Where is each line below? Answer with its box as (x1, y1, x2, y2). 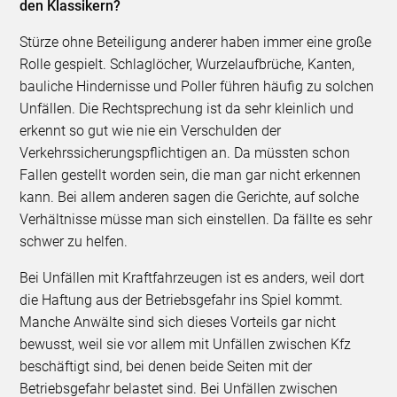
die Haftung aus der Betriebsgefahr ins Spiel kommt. (19, 291, 344, 308)
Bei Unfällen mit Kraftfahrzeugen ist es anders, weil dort (19, 269, 365, 286)
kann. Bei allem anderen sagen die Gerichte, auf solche (19, 188, 360, 206)
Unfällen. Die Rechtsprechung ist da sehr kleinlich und (19, 99, 354, 117)
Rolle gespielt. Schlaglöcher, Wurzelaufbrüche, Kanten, (19, 55, 355, 73)
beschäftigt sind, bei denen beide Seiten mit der (19, 357, 313, 375)
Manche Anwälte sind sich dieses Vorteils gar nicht (19, 313, 337, 331)
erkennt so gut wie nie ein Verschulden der (19, 121, 282, 139)
